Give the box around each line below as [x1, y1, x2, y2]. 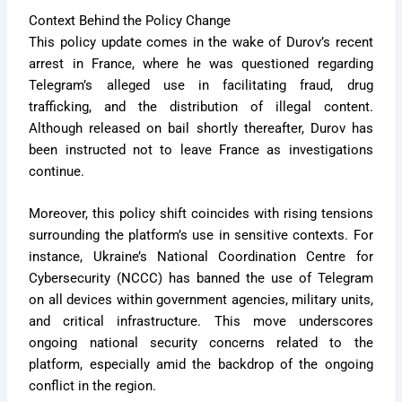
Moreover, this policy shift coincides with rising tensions [29, 205, 373, 223]
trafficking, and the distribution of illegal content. [29, 99, 373, 116]
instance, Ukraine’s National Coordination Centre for [29, 249, 373, 266]
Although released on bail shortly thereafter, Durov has [29, 120, 373, 137]
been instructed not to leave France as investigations [29, 142, 373, 159]
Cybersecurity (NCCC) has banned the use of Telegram [29, 270, 373, 287]
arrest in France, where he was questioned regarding [29, 56, 373, 73]
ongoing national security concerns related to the [29, 335, 373, 352]
